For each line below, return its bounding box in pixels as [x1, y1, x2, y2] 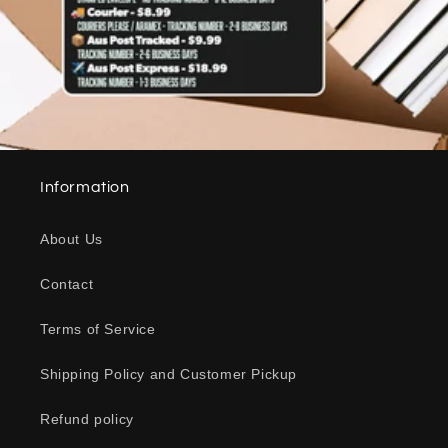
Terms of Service [40, 321, 156, 338]
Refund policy [40, 411, 134, 428]
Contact [40, 276, 94, 293]
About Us [40, 231, 103, 248]
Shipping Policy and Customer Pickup [40, 366, 297, 383]
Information [40, 179, 130, 196]
